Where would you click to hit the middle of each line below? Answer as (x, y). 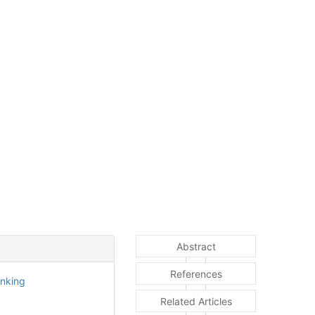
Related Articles (196, 302)
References (196, 274)
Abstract (196, 247)
